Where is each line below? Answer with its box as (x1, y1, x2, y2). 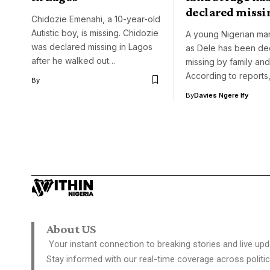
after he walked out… (31, 55, 116, 66)
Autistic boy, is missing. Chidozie (31, 27, 159, 38)
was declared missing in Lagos (31, 41, 152, 52)
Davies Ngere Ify (194, 90, 248, 99)
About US (46, 221, 96, 236)
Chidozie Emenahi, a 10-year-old (31, 13, 160, 24)
